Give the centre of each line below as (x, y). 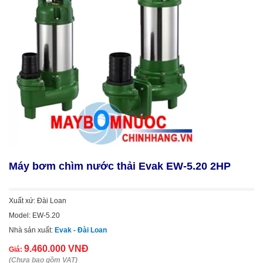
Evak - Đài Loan (81, 230)
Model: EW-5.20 (34, 215)
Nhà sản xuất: (32, 230)
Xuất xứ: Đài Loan (38, 201)
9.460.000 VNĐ (56, 249)
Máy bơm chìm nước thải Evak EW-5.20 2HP (120, 166)
